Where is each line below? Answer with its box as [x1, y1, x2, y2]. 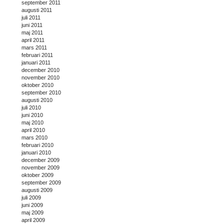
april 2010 [21, 126, 45, 133]
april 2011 [21, 36, 44, 43]
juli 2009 [21, 194, 41, 200]
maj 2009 [21, 209, 43, 215]
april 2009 [21, 216, 45, 223]
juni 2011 [21, 21, 42, 28]
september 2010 [21, 89, 61, 95]
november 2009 [21, 164, 59, 170]
